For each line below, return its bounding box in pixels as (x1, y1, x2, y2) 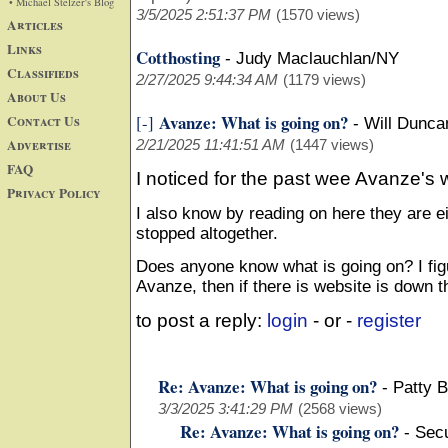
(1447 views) (290, 136, 374, 153)
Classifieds (7, 62, 79, 83)
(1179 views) (283, 71, 366, 88)
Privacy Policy (7, 182, 101, 203)
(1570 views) (276, 6, 360, 23)
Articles (7, 14, 63, 35)
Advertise (7, 134, 71, 155)
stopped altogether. (136, 223, 278, 243)
